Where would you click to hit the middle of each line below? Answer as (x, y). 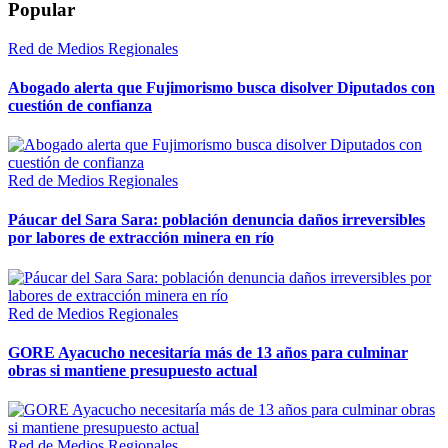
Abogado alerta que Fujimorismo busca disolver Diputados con (221, 87)
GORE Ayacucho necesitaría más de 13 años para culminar (208, 352)
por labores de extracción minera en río (141, 238)
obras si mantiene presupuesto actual (132, 370)
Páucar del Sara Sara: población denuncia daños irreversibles (216, 220)
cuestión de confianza (80, 105)
